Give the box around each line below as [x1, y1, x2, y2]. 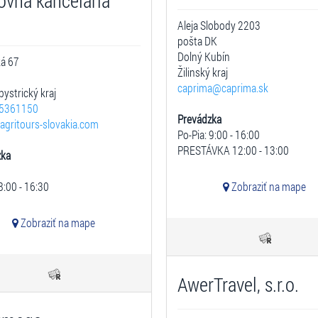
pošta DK [177, 33, 217, 48]
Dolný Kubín [177, 49, 230, 64]
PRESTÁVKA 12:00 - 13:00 [177, 143, 289, 158]
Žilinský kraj [177, 65, 228, 79]
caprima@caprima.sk [177, 80, 268, 95]
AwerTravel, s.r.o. [177, 272, 299, 297]
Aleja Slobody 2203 [177, 18, 261, 33]
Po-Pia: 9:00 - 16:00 [177, 127, 260, 142]
